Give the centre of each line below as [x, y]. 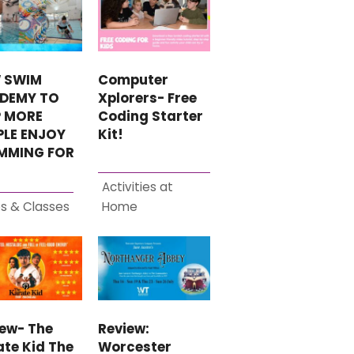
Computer [134, 80]
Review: [124, 329]
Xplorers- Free [148, 98]
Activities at [138, 186]
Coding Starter [151, 116]
